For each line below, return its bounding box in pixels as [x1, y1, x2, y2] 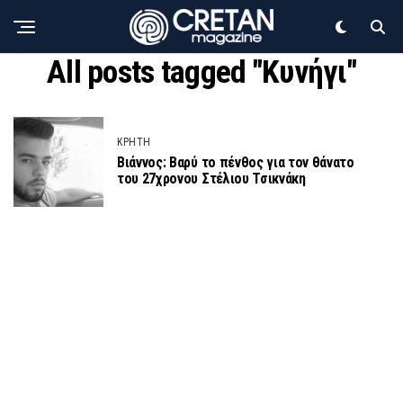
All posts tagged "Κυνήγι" [46, 53, 357, 91]
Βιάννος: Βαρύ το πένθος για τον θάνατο [117, 154, 354, 171]
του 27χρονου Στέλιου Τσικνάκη [117, 170, 306, 187]
